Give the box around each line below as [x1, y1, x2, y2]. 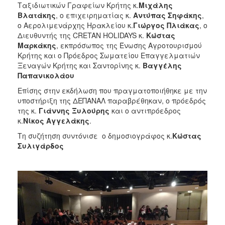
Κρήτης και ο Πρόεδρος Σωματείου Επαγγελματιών [18, 50, 200, 61]
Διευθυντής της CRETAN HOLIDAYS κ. [18, 30, 146, 41]
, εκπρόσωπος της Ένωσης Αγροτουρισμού [56, 40, 202, 51]
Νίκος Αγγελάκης [23, 116, 89, 126]
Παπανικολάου [18, 70, 74, 81]
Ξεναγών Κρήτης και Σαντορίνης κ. [18, 60, 143, 71]
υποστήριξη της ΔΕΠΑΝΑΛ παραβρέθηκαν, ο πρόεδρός [18, 95, 206, 106]
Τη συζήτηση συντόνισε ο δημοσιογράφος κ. [18, 131, 172, 141]
